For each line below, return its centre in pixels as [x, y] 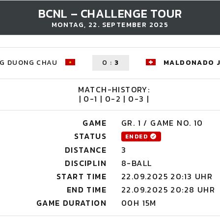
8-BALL [137, 163]
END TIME [86, 190]
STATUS [90, 136]
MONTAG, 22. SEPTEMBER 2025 [110, 25]
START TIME [82, 176]
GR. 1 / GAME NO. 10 [162, 123]
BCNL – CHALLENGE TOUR [110, 14]
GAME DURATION [71, 203]
